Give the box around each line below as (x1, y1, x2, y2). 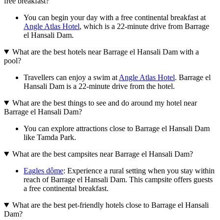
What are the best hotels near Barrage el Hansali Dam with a (12, 48, 199, 56)
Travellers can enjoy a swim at (24, 73, 119, 82)
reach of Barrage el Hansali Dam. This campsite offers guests (24, 175, 213, 184)
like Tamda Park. (24, 133, 76, 142)
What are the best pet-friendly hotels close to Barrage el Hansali (12, 201, 209, 210)
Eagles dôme (24, 166, 63, 175)
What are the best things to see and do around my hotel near (12, 99, 197, 108)
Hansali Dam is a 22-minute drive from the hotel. (24, 82, 175, 91)
